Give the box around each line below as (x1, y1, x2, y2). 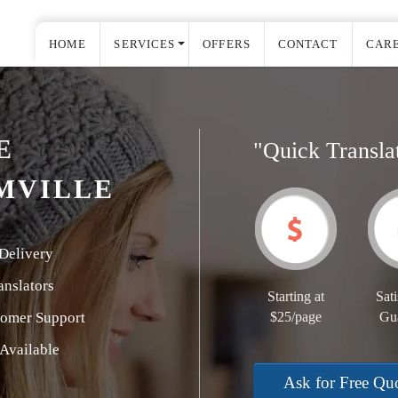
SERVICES (114, 37, 176, 51)
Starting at (267, 289, 324, 304)
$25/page (269, 309, 322, 324)
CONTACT (277, 37, 338, 51)
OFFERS (203, 37, 251, 51)
